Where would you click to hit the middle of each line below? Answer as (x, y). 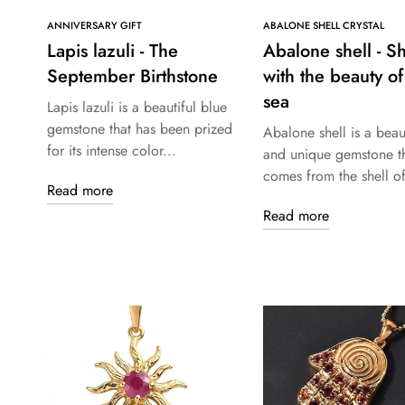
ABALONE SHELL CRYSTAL (323, 26)
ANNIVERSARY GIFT (94, 26)
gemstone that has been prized (140, 129)
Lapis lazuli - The (113, 52)
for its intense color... (112, 151)
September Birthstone (132, 77)
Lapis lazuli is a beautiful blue (137, 108)
